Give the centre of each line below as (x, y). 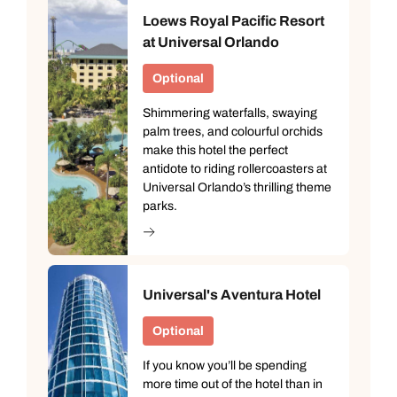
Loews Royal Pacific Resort (234, 20)
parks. (160, 206)
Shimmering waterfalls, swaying (230, 113)
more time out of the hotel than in (233, 384)
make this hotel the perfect (215, 150)
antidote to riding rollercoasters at (235, 168)
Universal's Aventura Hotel (232, 294)
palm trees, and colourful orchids (233, 131)
